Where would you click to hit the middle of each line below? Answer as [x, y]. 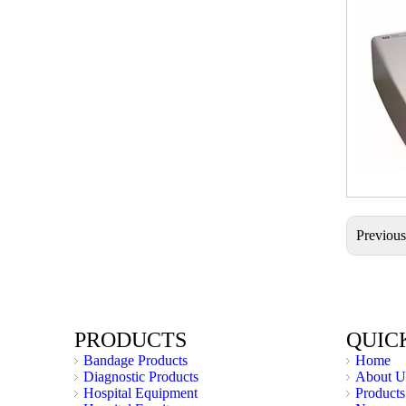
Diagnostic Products [141, 377]
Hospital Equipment [140, 393]
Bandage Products [135, 360]
